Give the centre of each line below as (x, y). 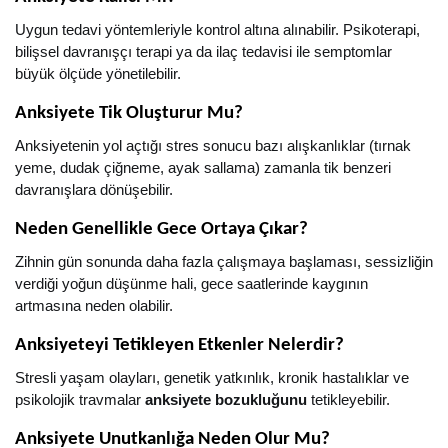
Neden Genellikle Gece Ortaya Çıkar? (161, 229)
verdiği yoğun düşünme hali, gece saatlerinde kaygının (191, 284)
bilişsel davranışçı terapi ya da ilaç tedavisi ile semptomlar (203, 52)
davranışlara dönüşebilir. (94, 190)
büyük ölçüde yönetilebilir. (98, 74)
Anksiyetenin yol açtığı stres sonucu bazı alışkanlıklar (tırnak (213, 146)
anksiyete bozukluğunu (226, 400)
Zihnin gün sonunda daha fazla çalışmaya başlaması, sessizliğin (224, 262)
